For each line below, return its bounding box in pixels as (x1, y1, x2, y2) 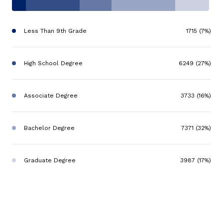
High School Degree (24, 60, 83, 67)
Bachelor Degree (24, 124, 75, 132)
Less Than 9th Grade (24, 27, 87, 35)
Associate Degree (24, 92, 78, 100)
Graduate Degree (24, 157, 76, 164)
